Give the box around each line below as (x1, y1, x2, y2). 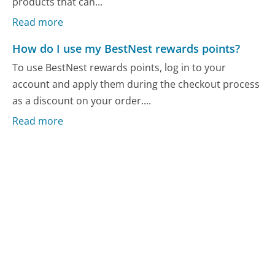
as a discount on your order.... (12, 94, 152, 108)
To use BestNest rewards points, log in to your (12, 61, 227, 75)
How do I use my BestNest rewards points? (12, 41, 241, 56)
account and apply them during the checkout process (12, 77, 260, 91)
